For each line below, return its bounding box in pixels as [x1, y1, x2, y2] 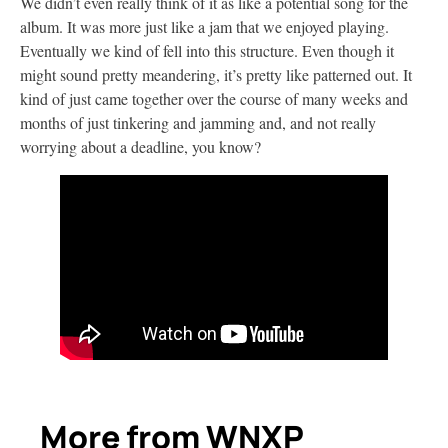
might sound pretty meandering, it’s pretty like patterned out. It [20, 63, 412, 85]
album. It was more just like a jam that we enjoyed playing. [20, 15, 389, 37]
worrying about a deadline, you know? [20, 135, 261, 157]
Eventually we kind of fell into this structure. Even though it [20, 39, 394, 61]
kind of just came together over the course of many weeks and [20, 87, 408, 109]
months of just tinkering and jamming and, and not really [20, 111, 376, 133]
